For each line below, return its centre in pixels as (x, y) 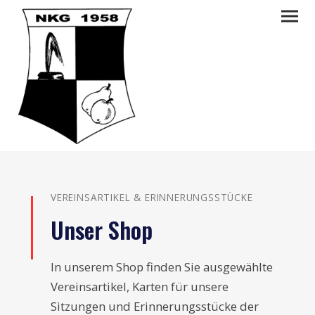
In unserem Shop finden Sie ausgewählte (162, 266)
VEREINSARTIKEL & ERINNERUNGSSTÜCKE (152, 197)
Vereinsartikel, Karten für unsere (140, 286)
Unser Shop (102, 229)
